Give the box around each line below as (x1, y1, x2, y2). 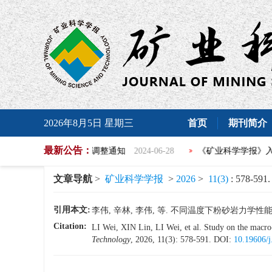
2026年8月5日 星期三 (44, 117, 134, 128)
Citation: (53, 222, 87, 231)
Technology (92, 235, 131, 244)
